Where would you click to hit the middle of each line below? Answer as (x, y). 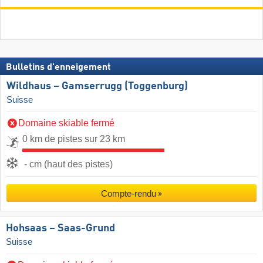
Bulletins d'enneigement (58, 67)
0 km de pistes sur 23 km (74, 139)
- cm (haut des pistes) (68, 164)
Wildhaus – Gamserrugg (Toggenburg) (97, 86)
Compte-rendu (128, 193)
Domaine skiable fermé (66, 123)
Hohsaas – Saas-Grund (60, 228)
